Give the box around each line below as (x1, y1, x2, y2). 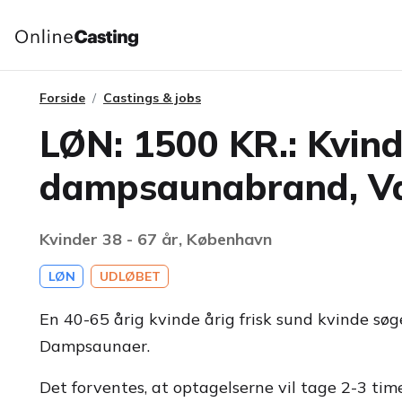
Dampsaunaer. (39, 336, 150, 356)
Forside (39, 90, 85, 106)
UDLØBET (99, 268, 161, 284)
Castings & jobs (103, 90, 201, 106)
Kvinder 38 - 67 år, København (39, 229, 272, 249)
